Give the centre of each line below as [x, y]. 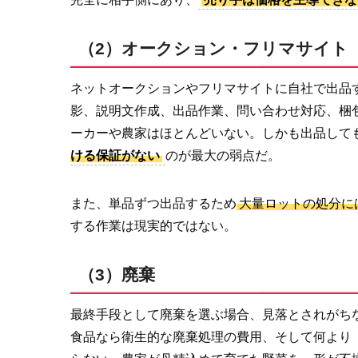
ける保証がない [115, 155]
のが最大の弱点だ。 [223, 155]
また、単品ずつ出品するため [153, 203]
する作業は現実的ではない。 [153, 225]
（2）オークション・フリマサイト [214, 48]
